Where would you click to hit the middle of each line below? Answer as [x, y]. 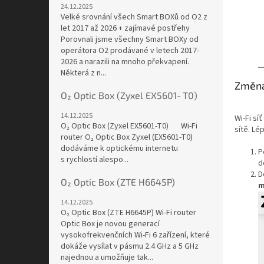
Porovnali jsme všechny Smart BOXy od [130, 40]
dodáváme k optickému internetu [119, 149]
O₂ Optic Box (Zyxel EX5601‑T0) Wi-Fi [129, 126]
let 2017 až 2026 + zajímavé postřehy [125, 29]
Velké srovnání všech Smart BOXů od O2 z [134, 17]
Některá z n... [83, 73]
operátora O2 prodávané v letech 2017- [130, 51]
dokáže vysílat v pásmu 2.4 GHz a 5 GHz [130, 247]
